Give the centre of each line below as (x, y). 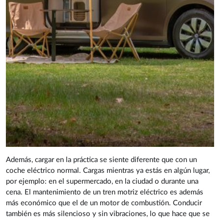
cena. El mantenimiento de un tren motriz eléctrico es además (105, 192)
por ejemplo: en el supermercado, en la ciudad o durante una (102, 182)
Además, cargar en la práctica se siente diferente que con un (101, 160)
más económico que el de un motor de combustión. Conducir (104, 203)
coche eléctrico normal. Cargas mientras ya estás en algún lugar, (108, 171)
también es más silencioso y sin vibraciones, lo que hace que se (108, 214)
